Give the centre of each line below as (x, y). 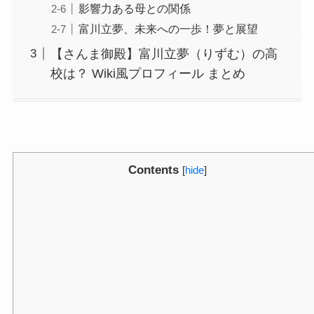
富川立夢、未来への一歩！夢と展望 (168, 28)
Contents (153, 170)
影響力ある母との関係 (134, 8)
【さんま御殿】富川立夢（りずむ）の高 (164, 54)
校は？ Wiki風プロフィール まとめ (148, 73)
